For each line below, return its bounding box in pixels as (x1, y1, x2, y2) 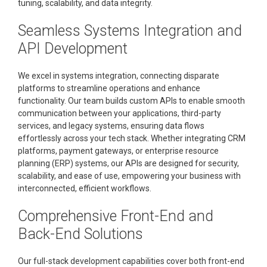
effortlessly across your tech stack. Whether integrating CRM (18, 133, 246, 143)
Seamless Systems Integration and (18, 22, 242, 39)
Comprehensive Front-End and (18, 207, 213, 225)
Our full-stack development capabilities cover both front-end (18, 256, 244, 266)
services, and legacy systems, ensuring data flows (18, 121, 204, 131)
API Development (18, 40, 128, 57)
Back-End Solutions (18, 225, 143, 243)
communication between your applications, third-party (18, 108, 221, 118)
